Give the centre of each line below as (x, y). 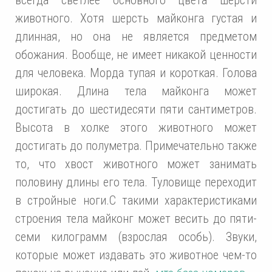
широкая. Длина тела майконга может (136, 91)
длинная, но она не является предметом (136, 36)
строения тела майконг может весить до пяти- (136, 218)
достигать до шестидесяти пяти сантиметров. (136, 109)
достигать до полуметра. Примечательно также (136, 145)
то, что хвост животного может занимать (136, 164)
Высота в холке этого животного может (136, 127)
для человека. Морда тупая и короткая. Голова (136, 73)
